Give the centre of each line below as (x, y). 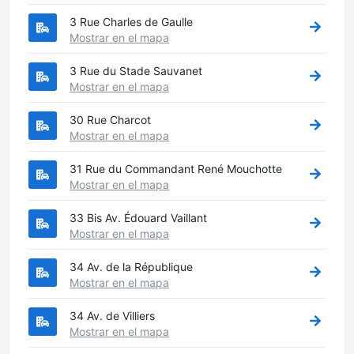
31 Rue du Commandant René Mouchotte (176, 168)
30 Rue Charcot (110, 119)
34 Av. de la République (131, 266)
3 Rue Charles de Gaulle (131, 21)
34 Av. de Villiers (112, 315)
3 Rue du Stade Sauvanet (136, 70)
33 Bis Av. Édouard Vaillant (138, 217)
